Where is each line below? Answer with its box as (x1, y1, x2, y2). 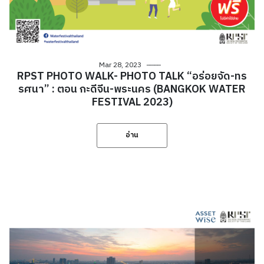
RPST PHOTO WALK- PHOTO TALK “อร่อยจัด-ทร (17, 67, 247, 85)
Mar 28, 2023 (99, 59, 142, 71)
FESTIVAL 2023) (91, 93, 173, 111)
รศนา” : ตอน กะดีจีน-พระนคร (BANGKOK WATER (18, 80, 246, 98)
